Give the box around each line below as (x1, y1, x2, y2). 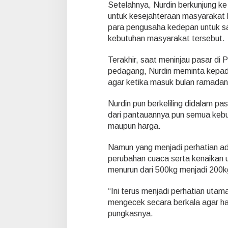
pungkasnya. (107, 209, 153, 218)
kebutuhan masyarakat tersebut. (107, 34, 225, 43)
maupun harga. (107, 122, 161, 130)
